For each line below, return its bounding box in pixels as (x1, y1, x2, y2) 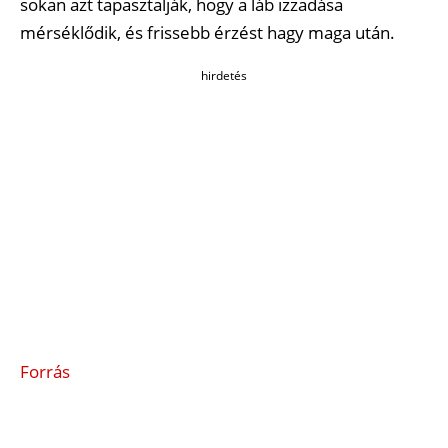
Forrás (20, 359, 70, 383)
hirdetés (201, 66, 247, 84)
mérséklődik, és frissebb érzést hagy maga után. (20, 21, 395, 45)
